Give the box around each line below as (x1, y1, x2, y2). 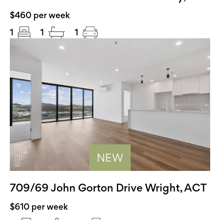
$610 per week (10, 201, 68, 212)
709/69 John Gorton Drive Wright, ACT (10, 181, 207, 194)
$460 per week (10, 10, 70, 20)
